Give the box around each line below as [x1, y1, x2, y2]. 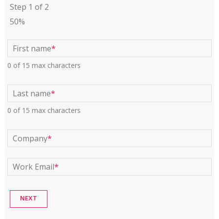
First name [13, 43, 51, 54]
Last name [13, 88, 51, 99]
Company [13, 133, 47, 144]
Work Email [13, 161, 54, 172]
